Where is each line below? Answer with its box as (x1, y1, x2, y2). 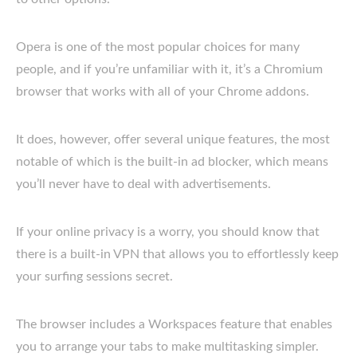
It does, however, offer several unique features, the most (16, 132, 330, 146)
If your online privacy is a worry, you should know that (16, 225, 320, 238)
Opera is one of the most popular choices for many (16, 40, 300, 53)
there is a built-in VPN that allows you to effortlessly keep (16, 247, 339, 261)
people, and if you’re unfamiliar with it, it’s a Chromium (16, 62, 323, 76)
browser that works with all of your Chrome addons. (16, 84, 309, 98)
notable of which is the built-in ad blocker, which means (16, 155, 328, 168)
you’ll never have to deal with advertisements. (16, 177, 271, 190)
